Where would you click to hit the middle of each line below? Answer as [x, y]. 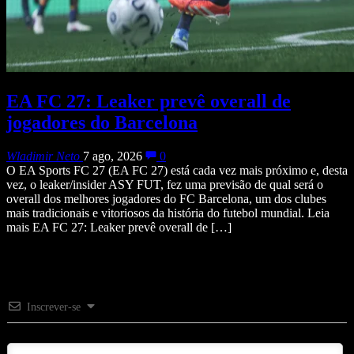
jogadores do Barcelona [102, 123]
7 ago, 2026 [113, 156]
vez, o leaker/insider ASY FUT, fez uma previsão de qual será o [165, 185]
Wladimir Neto [43, 156]
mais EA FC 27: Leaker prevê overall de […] [119, 228]
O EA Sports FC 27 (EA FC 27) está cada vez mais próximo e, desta [177, 171]
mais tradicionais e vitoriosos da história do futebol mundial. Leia [168, 213]
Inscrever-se [54, 307]
